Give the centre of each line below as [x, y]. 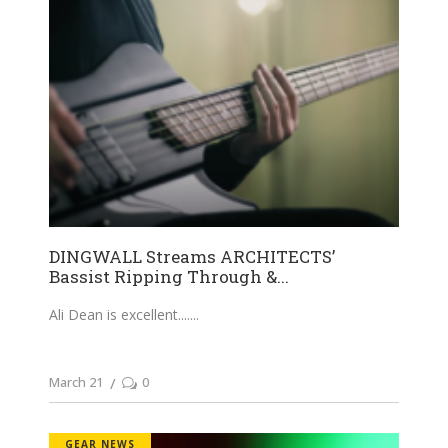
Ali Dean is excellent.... [119, 314]
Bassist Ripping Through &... [169, 276]
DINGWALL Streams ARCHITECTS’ [192, 256]
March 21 [76, 381]
